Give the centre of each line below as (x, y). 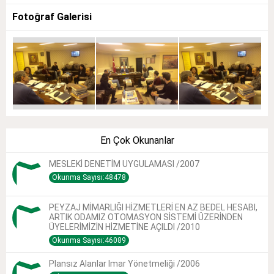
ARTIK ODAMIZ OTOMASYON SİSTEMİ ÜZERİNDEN (146, 217)
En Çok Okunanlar (137, 141)
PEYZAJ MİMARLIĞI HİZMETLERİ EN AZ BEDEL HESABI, (153, 208)
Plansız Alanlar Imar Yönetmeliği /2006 (124, 264)
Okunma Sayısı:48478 (89, 178)
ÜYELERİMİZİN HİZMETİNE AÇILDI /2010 (124, 227)
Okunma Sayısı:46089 (89, 241)
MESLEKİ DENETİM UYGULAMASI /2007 (124, 164)
